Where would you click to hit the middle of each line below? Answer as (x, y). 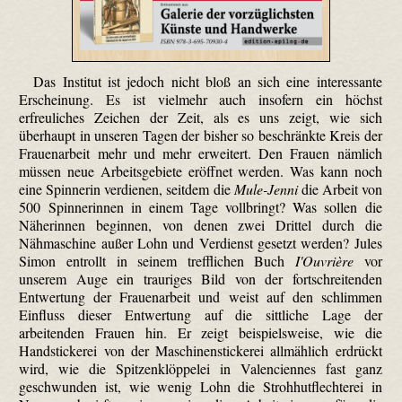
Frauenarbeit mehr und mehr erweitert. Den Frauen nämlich (201, 153)
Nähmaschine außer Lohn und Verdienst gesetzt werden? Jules (201, 243)
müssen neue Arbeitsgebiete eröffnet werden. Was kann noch (201, 171)
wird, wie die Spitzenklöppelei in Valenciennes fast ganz (201, 369)
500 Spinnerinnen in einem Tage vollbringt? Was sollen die (201, 207)
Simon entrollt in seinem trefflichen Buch (157, 261)
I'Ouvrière (324, 261)
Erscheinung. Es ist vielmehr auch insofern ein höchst (201, 100)
